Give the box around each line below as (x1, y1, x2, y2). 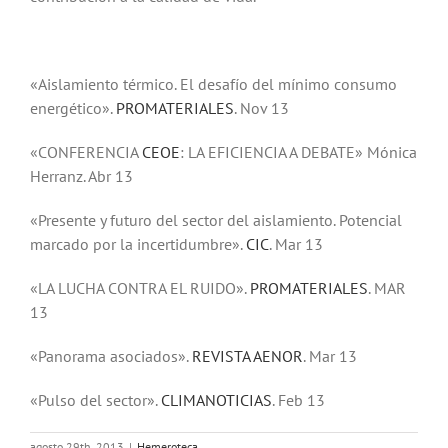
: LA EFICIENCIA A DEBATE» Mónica (180, 142, 417, 162)
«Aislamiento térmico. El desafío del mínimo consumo (30, 74, 397, 94)
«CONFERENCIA (30, 142, 142, 162)
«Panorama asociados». (30, 346, 192, 366)
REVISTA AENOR (192, 346, 303, 366)
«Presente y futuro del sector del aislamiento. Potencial (30, 210, 402, 230)
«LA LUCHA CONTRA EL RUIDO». (30, 278, 250, 298)
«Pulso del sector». (30, 390, 161, 410)
